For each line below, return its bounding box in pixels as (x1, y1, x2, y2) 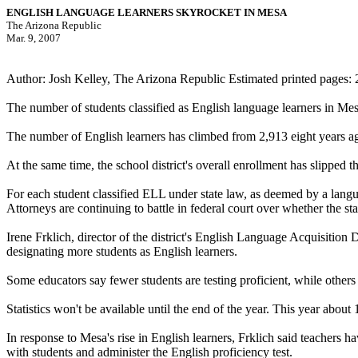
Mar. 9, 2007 (6, 32, 61, 44)
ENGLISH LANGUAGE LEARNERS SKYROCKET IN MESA (6, 6, 287, 18)
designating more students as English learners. (6, 245, 237, 258)
